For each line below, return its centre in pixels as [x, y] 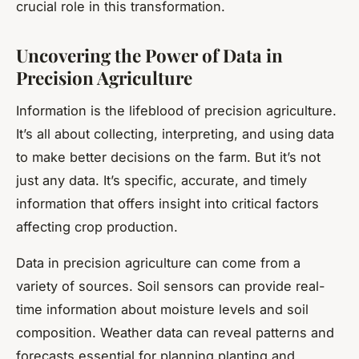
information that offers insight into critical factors [167, 203]
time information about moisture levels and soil [162, 309]
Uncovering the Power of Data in [149, 55]
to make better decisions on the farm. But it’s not [168, 157]
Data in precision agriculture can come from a [158, 262]
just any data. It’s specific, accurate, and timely [161, 180]
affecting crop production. [97, 226]
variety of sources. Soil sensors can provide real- [171, 286]
